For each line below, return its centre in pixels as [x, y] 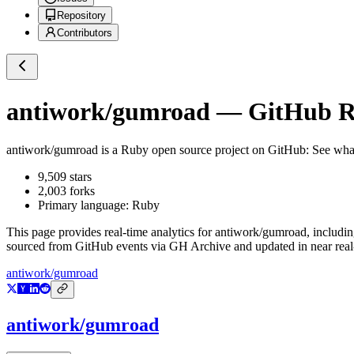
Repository [81, 16]
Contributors [85, 33]
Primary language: [85, 205]
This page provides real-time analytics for [111, 232]
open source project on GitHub [227, 150]
